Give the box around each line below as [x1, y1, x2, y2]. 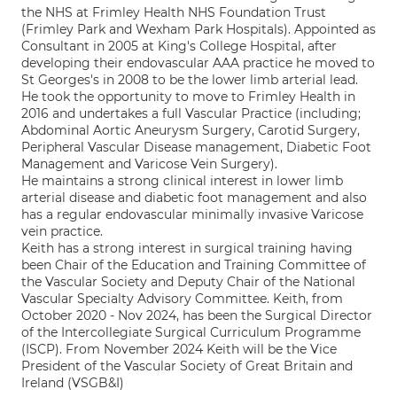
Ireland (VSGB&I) [21, 375, 124, 391]
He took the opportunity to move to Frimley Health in [21, 89, 355, 105]
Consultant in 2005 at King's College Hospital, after [21, 38, 337, 54]
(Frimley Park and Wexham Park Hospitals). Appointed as [21, 21, 376, 37]
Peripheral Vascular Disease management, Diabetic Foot [21, 139, 371, 155]
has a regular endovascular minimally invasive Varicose [21, 206, 363, 222]
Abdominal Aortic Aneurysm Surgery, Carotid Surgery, [21, 122, 360, 138]
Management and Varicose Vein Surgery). [21, 156, 277, 172]
